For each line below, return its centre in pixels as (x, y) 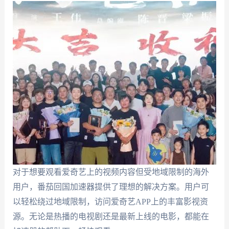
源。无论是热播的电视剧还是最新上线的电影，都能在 (111, 217)
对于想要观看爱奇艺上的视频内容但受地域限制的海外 (111, 172)
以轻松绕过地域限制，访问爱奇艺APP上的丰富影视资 (110, 202)
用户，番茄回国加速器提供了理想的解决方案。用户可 (111, 187)
